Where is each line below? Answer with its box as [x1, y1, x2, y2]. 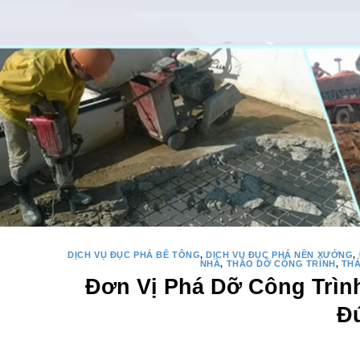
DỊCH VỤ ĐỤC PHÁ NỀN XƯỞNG [206, 298, 354, 309]
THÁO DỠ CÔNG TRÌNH [226, 307, 336, 317]
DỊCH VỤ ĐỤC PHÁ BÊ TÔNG [67, 298, 201, 309]
